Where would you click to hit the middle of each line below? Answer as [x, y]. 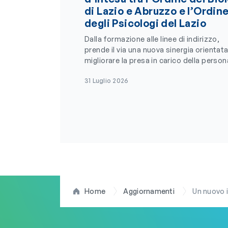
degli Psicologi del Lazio [145, 23]
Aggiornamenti [149, 191]
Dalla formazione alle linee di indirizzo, [152, 39]
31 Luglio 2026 [107, 81]
